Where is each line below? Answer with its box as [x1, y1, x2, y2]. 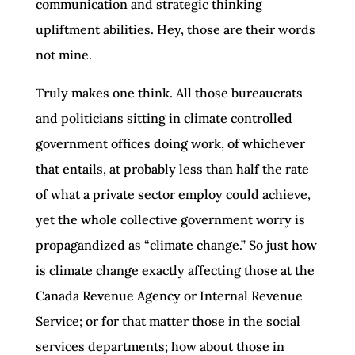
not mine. [35, 47, 92, 63]
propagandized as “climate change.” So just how [35, 237, 317, 253]
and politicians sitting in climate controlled [35, 110, 292, 126]
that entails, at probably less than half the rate [35, 161, 309, 177]
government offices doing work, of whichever [35, 136, 305, 151]
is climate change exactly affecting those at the [35, 262, 315, 278]
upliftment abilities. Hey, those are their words [35, 21, 315, 37]
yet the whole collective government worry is [35, 212, 305, 227]
